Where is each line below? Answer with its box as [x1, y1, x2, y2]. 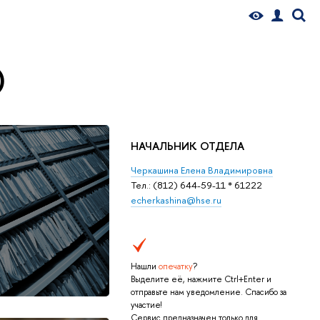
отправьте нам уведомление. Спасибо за [131, 286, 286, 299]
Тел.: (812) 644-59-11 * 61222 [131, 178, 262, 191]
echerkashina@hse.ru [131, 193, 221, 206]
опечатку [159, 261, 193, 273]
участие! [131, 299, 161, 311]
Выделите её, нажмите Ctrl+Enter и [131, 274, 271, 286]
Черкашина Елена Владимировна [131, 163, 273, 176]
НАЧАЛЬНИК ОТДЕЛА [131, 138, 244, 154]
